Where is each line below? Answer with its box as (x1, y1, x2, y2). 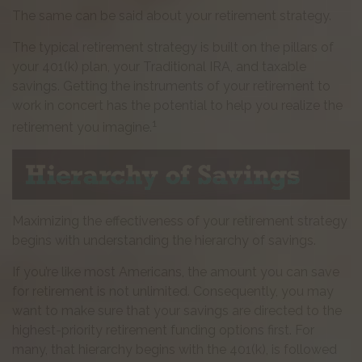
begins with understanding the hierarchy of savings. (12, 232, 316, 248)
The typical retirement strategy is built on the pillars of (12, 40, 334, 56)
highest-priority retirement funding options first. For (12, 322, 314, 338)
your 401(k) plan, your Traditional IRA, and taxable (12, 59, 306, 75)
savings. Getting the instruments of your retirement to (12, 78, 330, 95)
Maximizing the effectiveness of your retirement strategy (12, 213, 347, 229)
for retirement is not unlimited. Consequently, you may (12, 283, 334, 299)
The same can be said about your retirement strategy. (12, 8, 331, 24)
